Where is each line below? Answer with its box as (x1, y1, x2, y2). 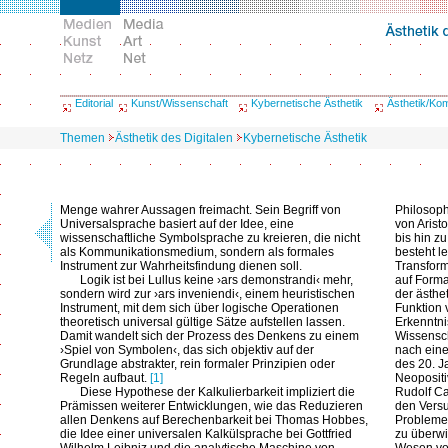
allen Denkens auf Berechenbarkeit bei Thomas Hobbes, (60, 413, 368, 427)
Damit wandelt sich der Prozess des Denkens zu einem (60, 329, 359, 343)
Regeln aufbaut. (60, 371, 150, 385)
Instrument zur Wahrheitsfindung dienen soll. (60, 259, 302, 273)
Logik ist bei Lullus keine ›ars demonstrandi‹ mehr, (80, 273, 353, 287)
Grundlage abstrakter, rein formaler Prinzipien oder (60, 357, 335, 371)
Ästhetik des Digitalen (115, 131, 233, 145)
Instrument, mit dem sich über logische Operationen (60, 301, 339, 315)
